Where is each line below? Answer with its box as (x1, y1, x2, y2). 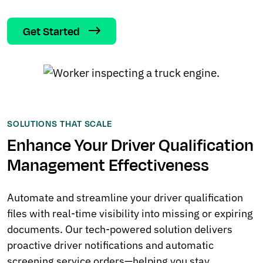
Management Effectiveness (7, 153, 209, 177)
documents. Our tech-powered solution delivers (7, 222, 232, 236)
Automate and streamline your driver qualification (7, 190, 243, 204)
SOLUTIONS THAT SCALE (7, 117, 114, 130)
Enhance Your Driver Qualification (7, 133, 254, 157)
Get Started (23, 23, 80, 39)
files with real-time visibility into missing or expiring (7, 206, 253, 220)
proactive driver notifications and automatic (7, 238, 214, 252)
